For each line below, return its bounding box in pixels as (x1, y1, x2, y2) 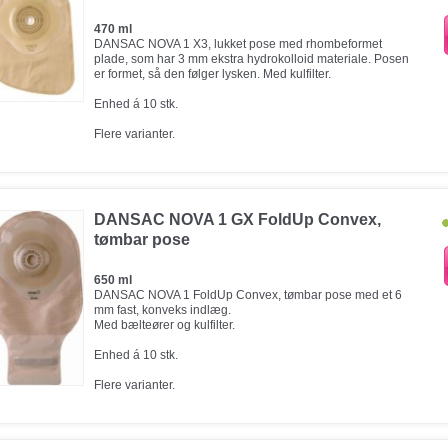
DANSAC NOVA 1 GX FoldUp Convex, (94, 211, 381, 228)
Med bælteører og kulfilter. (94, 318, 235, 332)
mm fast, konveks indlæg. (94, 303, 231, 317)
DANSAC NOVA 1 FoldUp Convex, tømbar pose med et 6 (94, 288, 402, 302)
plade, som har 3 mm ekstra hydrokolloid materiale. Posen (94, 52, 409, 66)
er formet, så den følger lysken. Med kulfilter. (94, 67, 331, 81)
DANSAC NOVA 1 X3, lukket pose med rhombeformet (94, 37, 382, 51)
